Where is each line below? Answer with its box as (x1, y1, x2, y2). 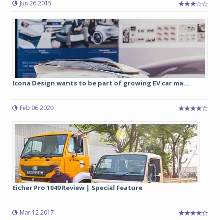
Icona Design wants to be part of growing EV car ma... (12, 79, 189, 87)
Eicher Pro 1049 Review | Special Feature (12, 183, 142, 192)
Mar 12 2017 (20, 208, 54, 217)
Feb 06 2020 (20, 104, 54, 112)
